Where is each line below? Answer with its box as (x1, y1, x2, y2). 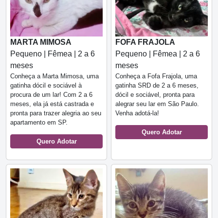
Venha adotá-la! (115, 109, 159, 117)
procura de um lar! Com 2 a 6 (10, 91, 92, 98)
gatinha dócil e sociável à (10, 82, 82, 89)
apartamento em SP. (10, 119, 68, 126)
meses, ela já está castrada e (10, 100, 94, 108)
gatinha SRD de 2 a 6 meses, (115, 82, 199, 89)
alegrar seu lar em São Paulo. (115, 100, 199, 108)
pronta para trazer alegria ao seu (10, 109, 101, 117)
